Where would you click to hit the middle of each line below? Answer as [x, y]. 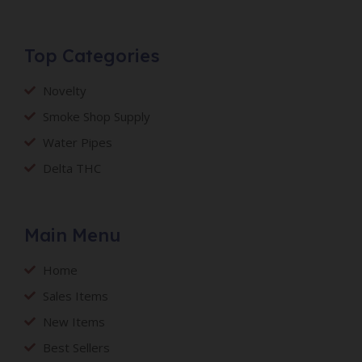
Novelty [64, 90]
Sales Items [75, 296]
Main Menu [73, 235]
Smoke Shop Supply [96, 116]
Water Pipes [77, 142]
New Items [74, 322]
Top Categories [93, 56]
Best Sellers [76, 347]
